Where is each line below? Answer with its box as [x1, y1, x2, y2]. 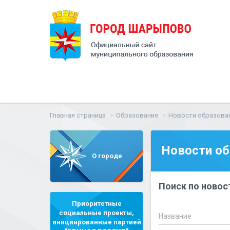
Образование [116, 111, 158, 119]
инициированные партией [52, 218, 141, 226]
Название [158, 212, 191, 220]
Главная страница [50, 111, 106, 119]
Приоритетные [71, 200, 122, 207]
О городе [91, 152, 122, 160]
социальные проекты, [59, 209, 134, 217]
